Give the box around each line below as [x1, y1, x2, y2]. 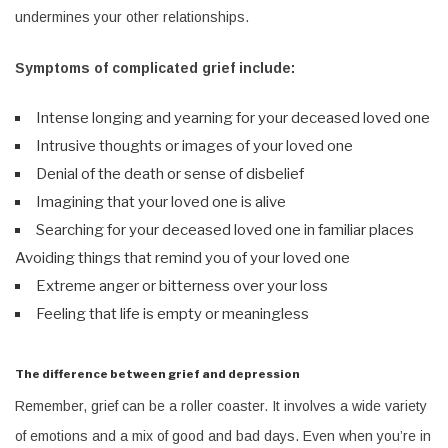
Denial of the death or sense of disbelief [36, 164, 304, 183]
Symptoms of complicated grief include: [15, 59, 295, 76]
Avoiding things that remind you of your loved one [15, 248, 350, 267]
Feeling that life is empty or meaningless [36, 304, 309, 323]
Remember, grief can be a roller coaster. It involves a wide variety [15, 397, 427, 414]
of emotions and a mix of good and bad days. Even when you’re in [15, 427, 431, 444]
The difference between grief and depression [15, 367, 300, 382]
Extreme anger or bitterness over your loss [36, 276, 328, 295]
